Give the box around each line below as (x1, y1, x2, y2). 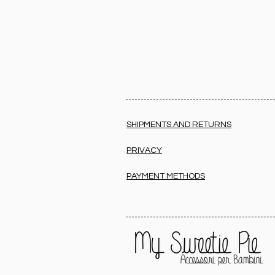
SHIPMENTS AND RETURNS (126, 120, 231, 130)
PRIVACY (126, 146, 162, 155)
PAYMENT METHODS (126, 172, 205, 181)
